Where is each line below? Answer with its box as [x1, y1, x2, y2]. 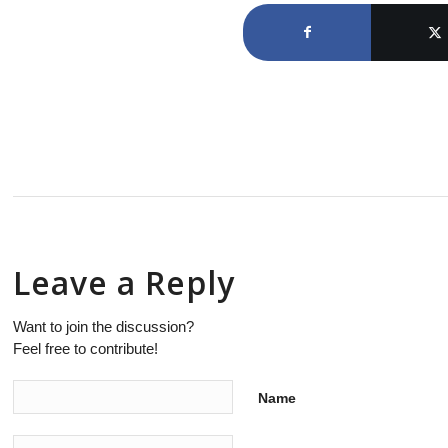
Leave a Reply [13, 261, 236, 304]
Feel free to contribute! [13, 340, 159, 357]
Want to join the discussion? [13, 318, 195, 335]
